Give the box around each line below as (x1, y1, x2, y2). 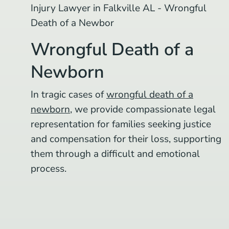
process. (31, 162, 66, 175)
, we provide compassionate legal (70, 102, 216, 116)
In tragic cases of (31, 87, 106, 101)
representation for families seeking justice (31, 117, 211, 131)
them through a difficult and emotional (31, 147, 200, 161)
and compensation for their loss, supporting (31, 132, 221, 146)
